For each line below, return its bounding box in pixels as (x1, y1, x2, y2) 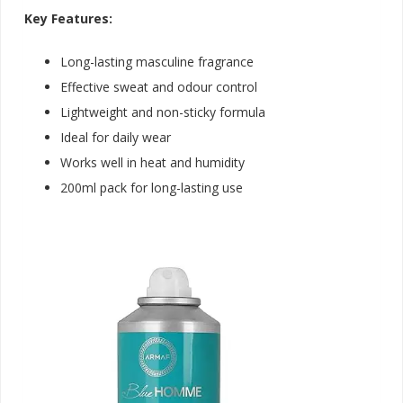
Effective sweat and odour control (60, 77, 257, 95)
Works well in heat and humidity (60, 153, 245, 171)
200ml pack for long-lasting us (60, 178, 236, 196)
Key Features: (24, 9, 112, 27)
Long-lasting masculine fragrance (60, 52, 254, 70)
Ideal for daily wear (60, 128, 171, 146)
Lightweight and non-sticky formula (60, 103, 265, 121)
